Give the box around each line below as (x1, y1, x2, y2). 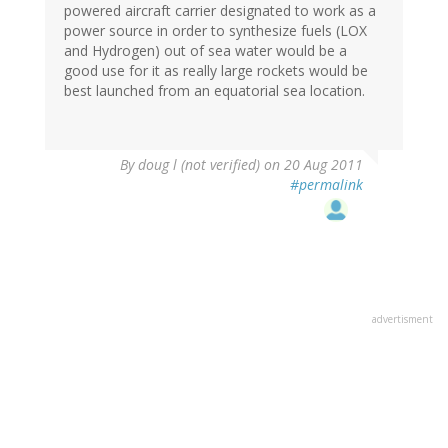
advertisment (372, 311, 433, 326)
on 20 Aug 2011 (260, 154, 363, 174)
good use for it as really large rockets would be (64, 60, 368, 80)
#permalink (290, 174, 363, 194)
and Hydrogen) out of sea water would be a (64, 40, 347, 60)
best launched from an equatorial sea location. (64, 80, 365, 100)
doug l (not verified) (138, 154, 260, 174)
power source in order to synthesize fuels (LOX (64, 20, 367, 40)
